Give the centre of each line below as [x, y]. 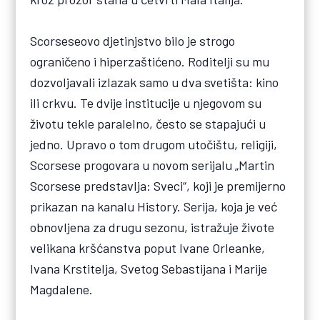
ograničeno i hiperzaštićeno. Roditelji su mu [150, 61]
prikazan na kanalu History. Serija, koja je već [154, 206]
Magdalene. [62, 289]
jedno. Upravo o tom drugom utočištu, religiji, [154, 144]
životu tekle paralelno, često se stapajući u [148, 124]
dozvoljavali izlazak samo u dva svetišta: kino [155, 82]
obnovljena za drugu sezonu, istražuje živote [152, 227]
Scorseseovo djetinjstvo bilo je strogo [133, 41]
